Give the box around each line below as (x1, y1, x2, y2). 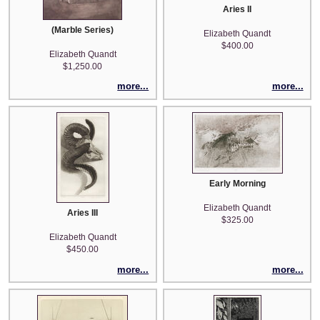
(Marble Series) (51, 24, 114, 35)
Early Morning (209, 178, 266, 189)
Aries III (67, 207, 99, 218)
